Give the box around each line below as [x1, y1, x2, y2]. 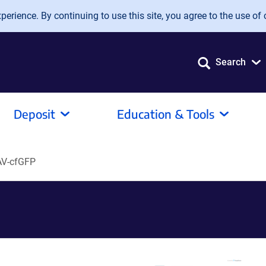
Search [216, 56, 246, 68]
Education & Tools [117, 106, 214, 121]
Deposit [14, 106, 55, 121]
